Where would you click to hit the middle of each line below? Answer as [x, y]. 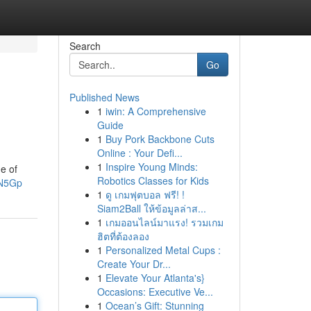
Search [85, 46]
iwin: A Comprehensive [155, 111]
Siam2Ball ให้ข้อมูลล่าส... [151, 208]
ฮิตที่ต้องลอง [123, 236]
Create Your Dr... [134, 264]
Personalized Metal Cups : [163, 250]
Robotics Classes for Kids [153, 180]
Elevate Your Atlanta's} [155, 278]
